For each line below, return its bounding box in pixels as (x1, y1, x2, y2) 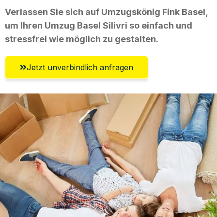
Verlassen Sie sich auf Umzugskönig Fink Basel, (5, 6, 208, 17)
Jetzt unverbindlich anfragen (27, 62, 133, 72)
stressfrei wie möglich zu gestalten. (5, 33, 158, 44)
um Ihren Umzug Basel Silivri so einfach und (5, 20, 192, 31)
